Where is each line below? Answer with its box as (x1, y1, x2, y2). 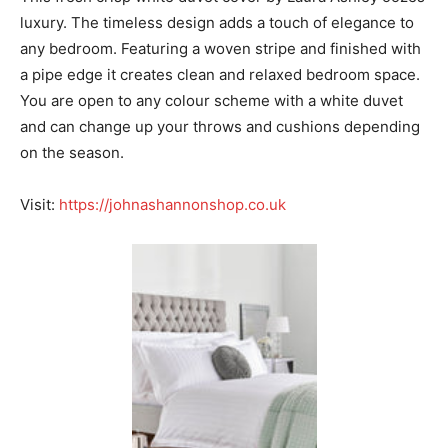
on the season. (20, 142, 124, 162)
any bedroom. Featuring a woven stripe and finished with (20, 38, 421, 58)
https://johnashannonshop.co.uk (59, 194, 286, 214)
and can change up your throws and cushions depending (20, 116, 420, 136)
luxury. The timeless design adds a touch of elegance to (20, 12, 414, 32)
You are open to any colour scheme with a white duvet (20, 90, 403, 110)
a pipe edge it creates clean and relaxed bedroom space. (20, 64, 420, 84)
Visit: (20, 194, 59, 214)
